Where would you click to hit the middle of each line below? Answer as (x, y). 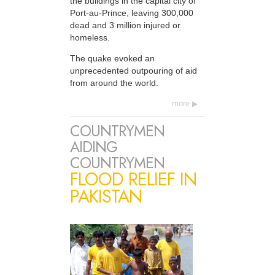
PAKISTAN (106, 197)
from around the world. (114, 83)
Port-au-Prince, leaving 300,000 (132, 13)
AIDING (94, 147)
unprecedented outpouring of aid (134, 70)
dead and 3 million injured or (125, 25)
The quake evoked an (112, 58)
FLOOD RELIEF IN (133, 180)
